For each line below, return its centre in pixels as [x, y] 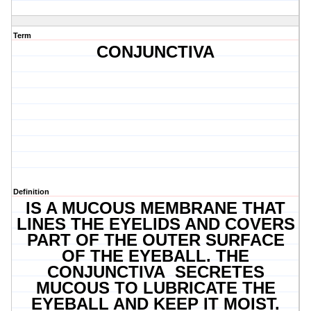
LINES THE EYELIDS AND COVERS [155, 224]
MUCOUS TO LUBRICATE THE [155, 288]
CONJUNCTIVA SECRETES [155, 272]
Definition [31, 192]
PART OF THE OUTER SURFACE [155, 240]
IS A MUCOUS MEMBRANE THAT [156, 208]
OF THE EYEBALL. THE [156, 256]
